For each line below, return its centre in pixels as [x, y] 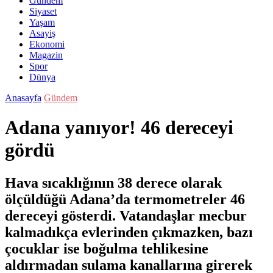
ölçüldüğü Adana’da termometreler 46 [125, 199]
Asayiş [42, 33]
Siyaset [43, 11]
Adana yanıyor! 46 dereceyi [119, 128]
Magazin [46, 55]
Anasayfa [23, 98]
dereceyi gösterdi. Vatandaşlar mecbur [126, 215]
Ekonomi [47, 44]
